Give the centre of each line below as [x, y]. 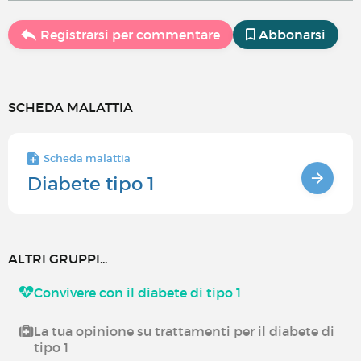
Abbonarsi [292, 35]
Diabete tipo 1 [91, 184]
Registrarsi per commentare [130, 35]
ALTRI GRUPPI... [58, 259]
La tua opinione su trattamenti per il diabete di [184, 331]
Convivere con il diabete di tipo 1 [137, 293]
